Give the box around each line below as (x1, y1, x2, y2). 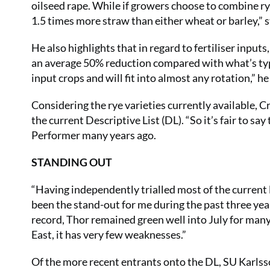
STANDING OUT (31, 155, 112, 169)
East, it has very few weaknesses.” (31, 228, 186, 241)
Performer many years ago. (31, 128, 158, 142)
